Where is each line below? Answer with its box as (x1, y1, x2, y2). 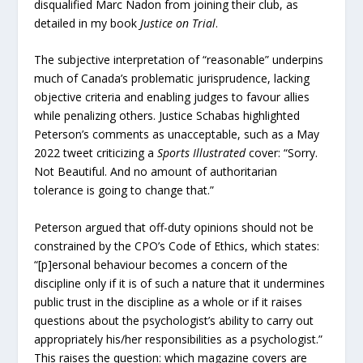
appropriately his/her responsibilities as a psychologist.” (34, 331, 323, 347)
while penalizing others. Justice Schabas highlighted (34, 108, 301, 124)
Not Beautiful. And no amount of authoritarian (34, 164, 278, 180)
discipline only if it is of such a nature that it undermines (34, 275, 326, 291)
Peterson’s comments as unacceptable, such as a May (34, 126, 320, 143)
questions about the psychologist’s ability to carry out (34, 312, 314, 328)
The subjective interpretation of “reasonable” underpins (34, 52, 324, 68)
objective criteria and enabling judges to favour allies (34, 89, 310, 105)
